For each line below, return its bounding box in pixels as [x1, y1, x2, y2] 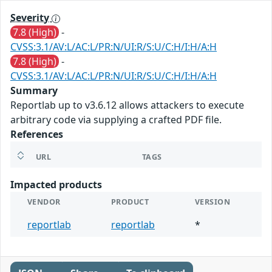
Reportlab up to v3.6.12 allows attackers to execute [10, 98, 244, 112]
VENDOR [27, 197, 61, 208]
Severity [10, 11, 52, 25]
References [10, 127, 63, 141]
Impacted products [10, 178, 102, 192]
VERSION [195, 197, 231, 208]
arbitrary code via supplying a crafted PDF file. [10, 113, 222, 127]
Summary [10, 84, 58, 98]
